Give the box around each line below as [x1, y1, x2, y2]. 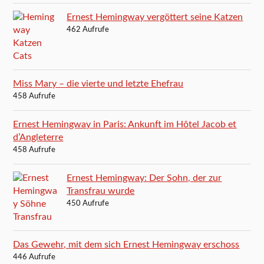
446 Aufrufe [13, 253, 56, 261]
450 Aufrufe [67, 199, 110, 207]
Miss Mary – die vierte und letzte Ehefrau [13, 78, 184, 88]
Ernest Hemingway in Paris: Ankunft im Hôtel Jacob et [13, 119, 237, 129]
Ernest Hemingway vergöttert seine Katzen [67, 12, 243, 22]
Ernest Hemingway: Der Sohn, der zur [67, 173, 222, 183]
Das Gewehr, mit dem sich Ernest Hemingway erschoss [13, 239, 240, 249]
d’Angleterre [13, 132, 64, 142]
